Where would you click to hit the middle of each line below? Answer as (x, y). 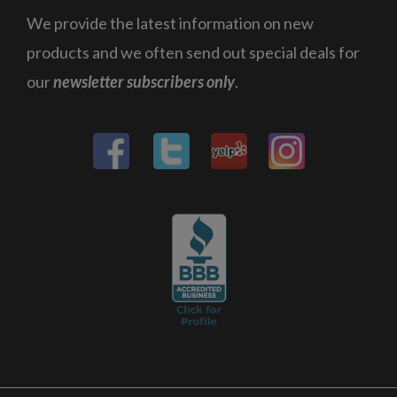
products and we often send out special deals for (193, 52)
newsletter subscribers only (144, 81)
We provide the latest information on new (170, 23)
